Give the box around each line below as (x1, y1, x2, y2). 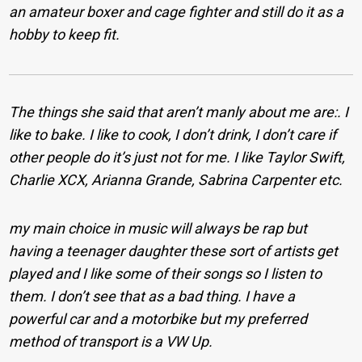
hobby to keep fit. (9, 26, 120, 44)
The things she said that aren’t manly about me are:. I (9, 103, 349, 121)
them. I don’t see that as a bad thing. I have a (9, 288, 296, 305)
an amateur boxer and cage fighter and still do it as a (9, 3, 344, 21)
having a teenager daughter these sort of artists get (9, 242, 339, 260)
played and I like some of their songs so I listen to (9, 265, 322, 283)
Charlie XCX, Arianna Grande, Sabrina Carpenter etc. (9, 171, 343, 189)
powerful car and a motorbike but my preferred (9, 310, 308, 328)
